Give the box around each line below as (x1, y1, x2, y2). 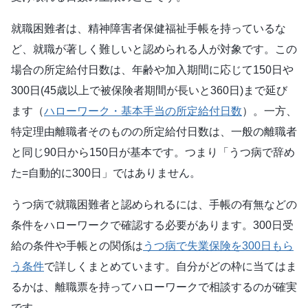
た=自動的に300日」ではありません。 (11, 166, 201, 179)
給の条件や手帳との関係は (11, 239, 143, 252)
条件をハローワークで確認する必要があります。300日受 (11, 219, 294, 231)
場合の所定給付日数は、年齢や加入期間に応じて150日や (11, 63, 294, 76)
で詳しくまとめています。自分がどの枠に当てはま (44, 260, 297, 272)
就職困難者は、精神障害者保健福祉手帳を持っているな (11, 22, 286, 34)
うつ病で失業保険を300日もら (143, 239, 294, 252)
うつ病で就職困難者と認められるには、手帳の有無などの (11, 198, 297, 210)
